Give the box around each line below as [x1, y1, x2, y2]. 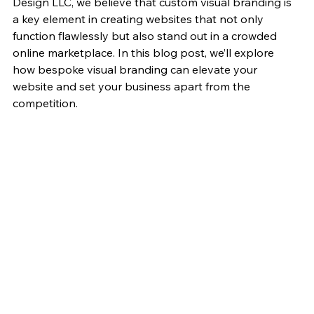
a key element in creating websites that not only [13, 12, 266, 27]
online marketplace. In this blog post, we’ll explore [13, 46, 277, 60]
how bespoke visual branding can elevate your [13, 62, 260, 77]
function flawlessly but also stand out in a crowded [13, 29, 280, 43]
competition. [13, 96, 78, 111]
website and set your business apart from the [13, 79, 253, 94]
